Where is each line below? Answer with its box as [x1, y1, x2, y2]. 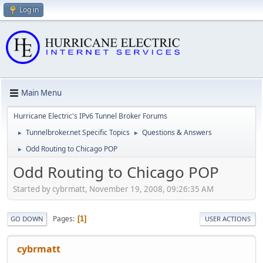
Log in [19, 5, 39, 15]
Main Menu [21, 87, 62, 99]
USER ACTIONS [205, 214, 251, 224]
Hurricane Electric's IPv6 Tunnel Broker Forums [14, 110, 167, 121]
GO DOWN [11, 214, 43, 224]
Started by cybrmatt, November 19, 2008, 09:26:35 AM [13, 184, 214, 195]
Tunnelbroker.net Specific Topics [26, 127, 130, 137]
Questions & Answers [142, 127, 212, 137]
